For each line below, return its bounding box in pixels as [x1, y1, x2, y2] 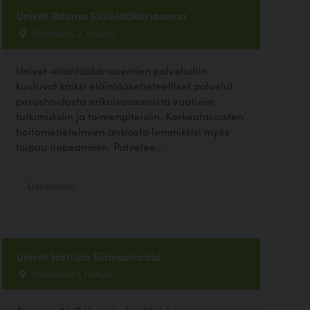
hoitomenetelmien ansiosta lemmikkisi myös [15, 123, 230, 138]
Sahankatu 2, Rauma [29, 26, 115, 39]
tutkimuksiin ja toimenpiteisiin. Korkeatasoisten [15, 108, 244, 123]
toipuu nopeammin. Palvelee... [15, 138, 164, 154]
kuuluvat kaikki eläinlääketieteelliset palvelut [15, 77, 233, 93]
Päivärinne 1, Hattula [29, 266, 113, 280]
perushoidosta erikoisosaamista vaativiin [15, 93, 215, 108]
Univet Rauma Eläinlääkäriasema [15, 8, 187, 24]
